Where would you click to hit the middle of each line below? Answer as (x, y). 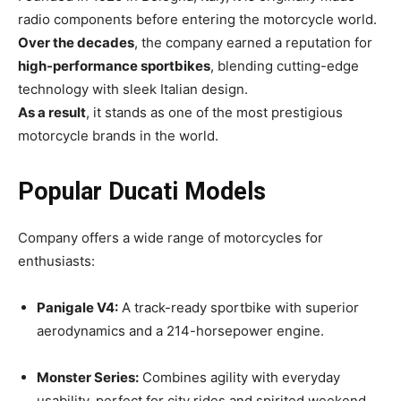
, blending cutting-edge (285, 66)
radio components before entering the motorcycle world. (197, 20)
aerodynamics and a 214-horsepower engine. (180, 331)
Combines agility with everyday (239, 378)
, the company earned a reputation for (253, 43)
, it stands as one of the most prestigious (214, 113)
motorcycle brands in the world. (118, 136)
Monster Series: (88, 378)
